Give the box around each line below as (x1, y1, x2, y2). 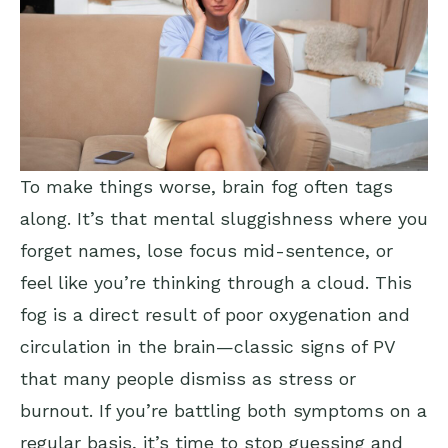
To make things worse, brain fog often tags (20, 175, 393, 197)
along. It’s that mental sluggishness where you (20, 207, 428, 229)
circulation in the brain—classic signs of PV (20, 335, 395, 357)
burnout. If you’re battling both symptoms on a (20, 399, 427, 421)
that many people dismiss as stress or (20, 367, 356, 389)
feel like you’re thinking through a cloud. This (20, 271, 412, 293)
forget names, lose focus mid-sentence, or (20, 239, 393, 261)
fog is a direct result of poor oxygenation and (20, 303, 410, 325)
